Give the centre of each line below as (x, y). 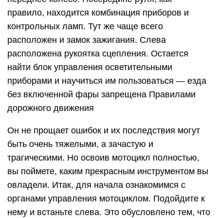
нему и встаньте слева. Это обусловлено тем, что (109, 212)
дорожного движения (51, 108)
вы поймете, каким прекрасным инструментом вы (108, 171)
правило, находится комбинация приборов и (98, 13)
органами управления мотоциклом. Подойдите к (106, 199)
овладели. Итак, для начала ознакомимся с (96, 185)
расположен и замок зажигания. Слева (87, 40)
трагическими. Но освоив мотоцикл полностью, (103, 158)
